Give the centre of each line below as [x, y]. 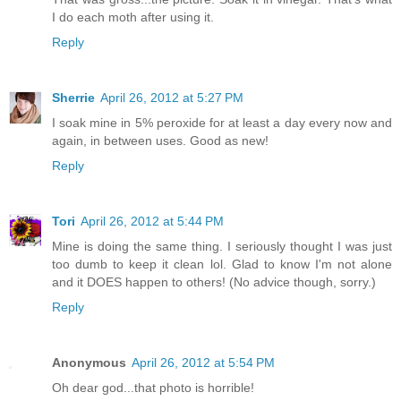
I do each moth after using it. [133, 17]
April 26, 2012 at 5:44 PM [152, 221]
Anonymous [89, 362]
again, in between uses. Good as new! [160, 140]
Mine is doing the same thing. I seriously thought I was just [222, 246]
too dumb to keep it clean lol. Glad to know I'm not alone [222, 264]
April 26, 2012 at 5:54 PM [203, 362]
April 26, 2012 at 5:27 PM [172, 97]
